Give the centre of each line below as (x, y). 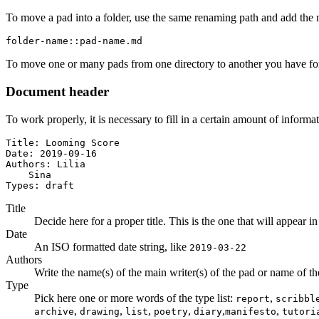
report (253, 298)
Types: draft (40, 185)
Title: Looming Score (63, 142)
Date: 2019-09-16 (51, 153)
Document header (57, 91)
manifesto (251, 311)
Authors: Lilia (46, 164)
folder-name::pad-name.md (74, 41)
